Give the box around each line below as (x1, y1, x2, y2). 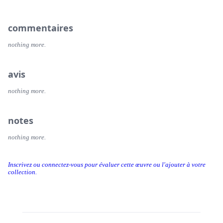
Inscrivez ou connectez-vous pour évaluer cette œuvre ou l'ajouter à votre (8, 161, 206, 169)
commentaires (8, 22, 73, 34)
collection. (8, 169, 37, 176)
